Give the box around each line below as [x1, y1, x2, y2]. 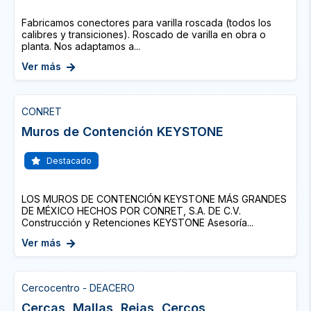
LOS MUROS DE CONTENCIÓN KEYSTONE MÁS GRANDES [22, 193, 287, 205]
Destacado [44, 155, 92, 166]
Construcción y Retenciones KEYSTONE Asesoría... [22, 217, 253, 228]
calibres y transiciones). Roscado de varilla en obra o [22, 28, 266, 40]
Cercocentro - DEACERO [22, 282, 135, 294]
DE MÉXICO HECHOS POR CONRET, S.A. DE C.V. [22, 205, 241, 217]
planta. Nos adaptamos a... [22, 40, 140, 52]
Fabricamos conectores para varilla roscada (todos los [22, 17, 271, 28]
